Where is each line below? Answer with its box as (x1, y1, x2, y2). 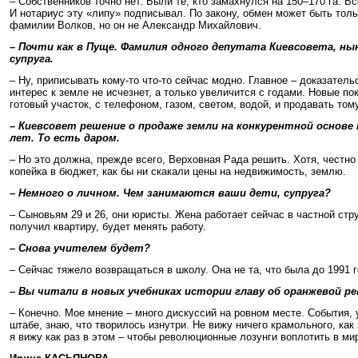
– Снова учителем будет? (10, 242, 150, 254)
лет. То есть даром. (10, 132, 120, 144)
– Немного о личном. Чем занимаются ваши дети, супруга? (10, 187, 331, 199)
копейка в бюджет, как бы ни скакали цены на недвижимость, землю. (10, 165, 346, 177)
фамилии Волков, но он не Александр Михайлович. (10, 19, 261, 31)
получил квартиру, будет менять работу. (10, 221, 206, 233)
